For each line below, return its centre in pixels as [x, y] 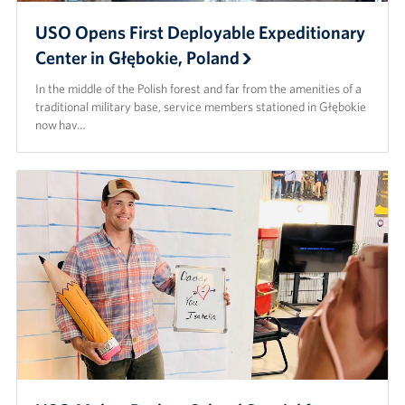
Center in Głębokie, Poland [137, 57]
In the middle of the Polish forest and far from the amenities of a [198, 88]
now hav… [60, 124]
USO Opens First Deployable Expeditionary [200, 32]
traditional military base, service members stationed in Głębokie [200, 106]
